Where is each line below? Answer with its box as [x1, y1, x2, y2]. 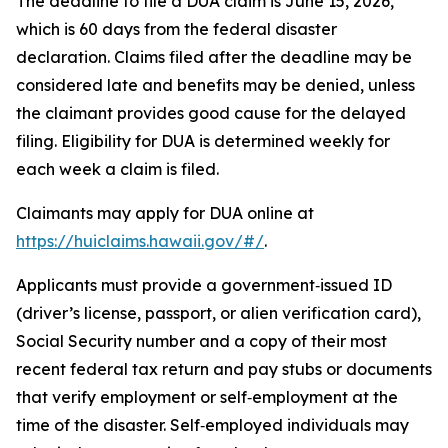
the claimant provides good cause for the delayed [16, 103, 406, 123]
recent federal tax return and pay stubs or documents [16, 359, 432, 379]
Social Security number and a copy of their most [16, 331, 387, 351]
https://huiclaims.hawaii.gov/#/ [16, 231, 264, 251]
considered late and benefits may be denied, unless [16, 75, 415, 95]
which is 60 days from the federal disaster [16, 19, 337, 39]
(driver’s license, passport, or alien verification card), [16, 303, 421, 323]
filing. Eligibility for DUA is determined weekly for [16, 131, 390, 151]
